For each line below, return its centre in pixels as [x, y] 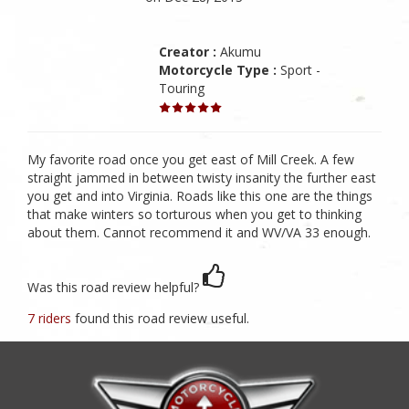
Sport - [299, 70]
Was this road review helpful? [113, 287]
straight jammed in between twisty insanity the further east [202, 178]
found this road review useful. [162, 318]
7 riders [51, 318]
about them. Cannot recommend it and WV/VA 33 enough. [199, 232]
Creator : [188, 52]
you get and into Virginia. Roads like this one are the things [200, 196]
